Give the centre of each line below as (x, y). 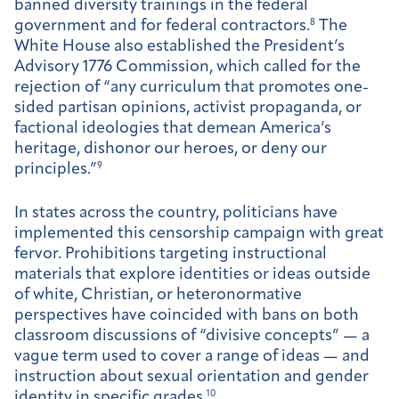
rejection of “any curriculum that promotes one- (191, 88)
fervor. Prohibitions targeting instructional (171, 254)
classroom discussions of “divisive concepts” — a (192, 336)
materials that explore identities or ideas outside (192, 274)
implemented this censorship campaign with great (199, 233)
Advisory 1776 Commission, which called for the (187, 68)
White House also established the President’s (179, 47)
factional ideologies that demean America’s (173, 129)
